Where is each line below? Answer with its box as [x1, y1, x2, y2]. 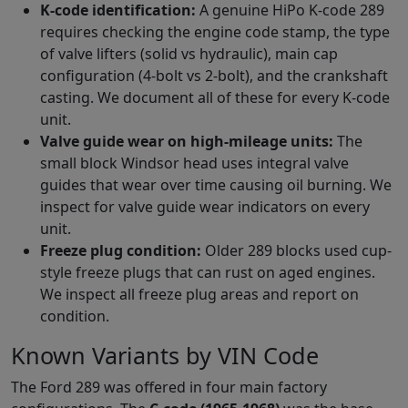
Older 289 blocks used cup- [201, 240, 392, 260]
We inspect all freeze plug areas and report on [40, 283, 359, 304]
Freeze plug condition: [40, 240, 201, 260]
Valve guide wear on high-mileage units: [40, 130, 333, 151]
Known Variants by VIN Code [11, 339, 319, 371]
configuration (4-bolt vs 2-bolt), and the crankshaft [40, 65, 388, 86]
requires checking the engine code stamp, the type [40, 21, 390, 42]
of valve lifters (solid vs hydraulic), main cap [40, 43, 338, 64]
